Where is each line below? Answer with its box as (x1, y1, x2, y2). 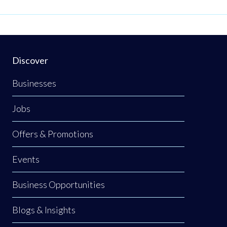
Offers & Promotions (12, 128, 93, 140)
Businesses (12, 78, 56, 89)
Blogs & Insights (12, 204, 75, 216)
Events (12, 154, 40, 165)
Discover (12, 55, 48, 66)
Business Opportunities (12, 179, 105, 191)
